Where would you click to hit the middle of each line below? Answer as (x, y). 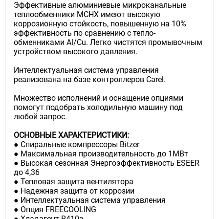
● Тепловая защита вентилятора (74, 181)
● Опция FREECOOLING (55, 209)
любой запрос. (41, 116)
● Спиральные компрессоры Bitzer (77, 144)
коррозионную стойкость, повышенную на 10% (100, 23)
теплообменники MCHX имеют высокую (87, 14)
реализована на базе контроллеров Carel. (90, 79)
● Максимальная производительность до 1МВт (101, 153)
